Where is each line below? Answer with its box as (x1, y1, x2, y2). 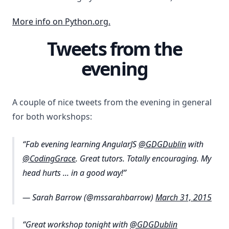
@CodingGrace (22, 152, 76, 164)
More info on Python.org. (12, 16, 110, 27)
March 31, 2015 (155, 191, 212, 203)
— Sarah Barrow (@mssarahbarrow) (22, 191, 155, 203)
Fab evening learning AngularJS (26, 138, 139, 150)
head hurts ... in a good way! (22, 167, 123, 178)
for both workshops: (12, 111, 92, 122)
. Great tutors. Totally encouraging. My (76, 152, 211, 164)
